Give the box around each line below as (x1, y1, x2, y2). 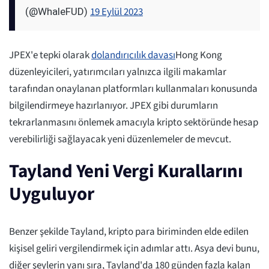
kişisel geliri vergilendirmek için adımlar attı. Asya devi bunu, (9, 241, 259, 256)
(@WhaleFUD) (25, 5, 90, 17)
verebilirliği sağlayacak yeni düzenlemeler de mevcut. (9, 131, 231, 147)
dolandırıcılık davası (91, 47, 175, 62)
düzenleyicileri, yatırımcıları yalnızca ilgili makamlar (9, 64, 226, 79)
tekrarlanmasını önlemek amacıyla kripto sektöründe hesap (9, 115, 258, 130)
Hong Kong (175, 47, 222, 62)
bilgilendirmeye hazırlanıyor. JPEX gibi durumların (9, 98, 218, 113)
